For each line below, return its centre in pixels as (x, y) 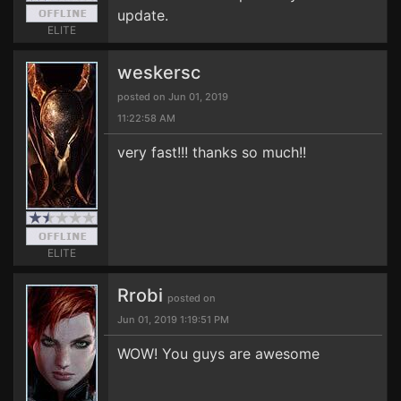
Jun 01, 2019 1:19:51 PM (173, 320)
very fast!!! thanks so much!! (212, 152)
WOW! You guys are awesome (218, 354)
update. (143, 15)
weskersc (159, 73)
